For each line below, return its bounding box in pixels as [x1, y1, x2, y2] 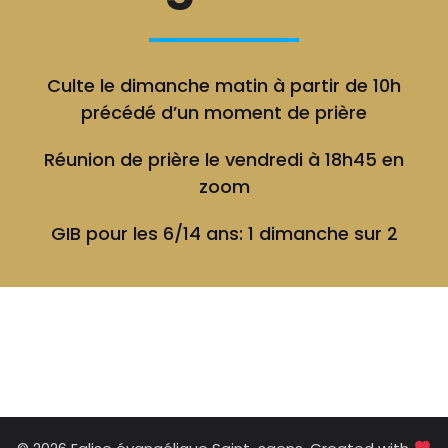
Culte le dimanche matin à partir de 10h [47, 72, 401, 98]
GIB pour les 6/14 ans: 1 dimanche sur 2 [50, 220, 398, 246]
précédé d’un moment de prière [81, 99, 367, 125]
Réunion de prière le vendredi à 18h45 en [44, 146, 404, 172]
